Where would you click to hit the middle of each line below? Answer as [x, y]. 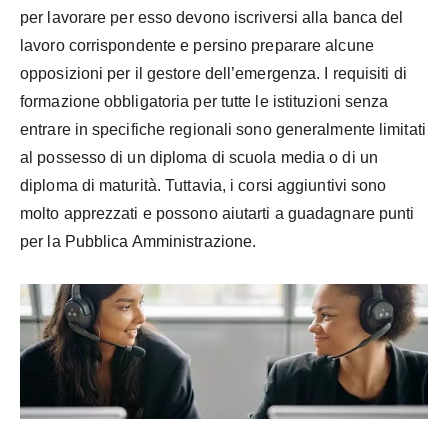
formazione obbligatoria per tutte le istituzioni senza [204, 101]
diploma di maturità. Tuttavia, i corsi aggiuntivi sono [203, 185]
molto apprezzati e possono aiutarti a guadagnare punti [217, 213]
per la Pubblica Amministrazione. [138, 241]
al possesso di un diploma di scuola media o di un [199, 157]
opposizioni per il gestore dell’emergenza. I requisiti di [213, 73]
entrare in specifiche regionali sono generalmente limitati [223, 129]
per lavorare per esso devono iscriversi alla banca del [212, 17]
